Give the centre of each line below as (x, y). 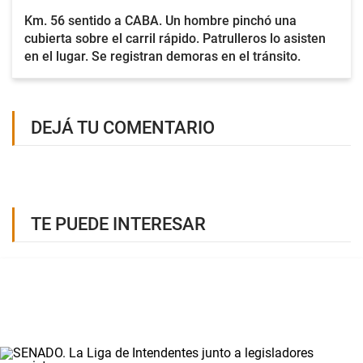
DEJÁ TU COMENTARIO (123, 128)
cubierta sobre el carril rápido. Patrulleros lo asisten (175, 38)
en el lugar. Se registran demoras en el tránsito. (162, 56)
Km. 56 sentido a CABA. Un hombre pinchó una (160, 21)
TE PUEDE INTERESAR (118, 224)
